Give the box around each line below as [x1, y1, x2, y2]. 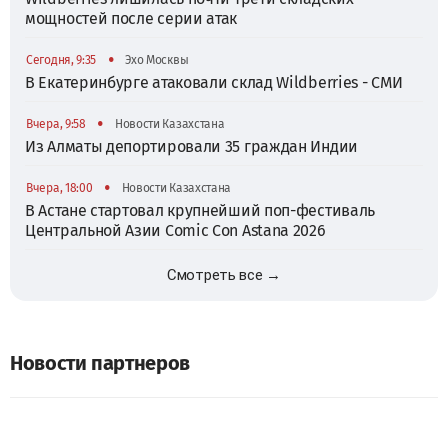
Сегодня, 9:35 [26, 52, 97, 67]
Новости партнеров [10, 350, 190, 375]
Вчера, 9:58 [26, 116, 86, 131]
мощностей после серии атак [25, 8, 238, 28]
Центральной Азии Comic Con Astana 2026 [25, 220, 326, 240]
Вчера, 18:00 [26, 180, 93, 195]
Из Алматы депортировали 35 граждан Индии [25, 136, 359, 156]
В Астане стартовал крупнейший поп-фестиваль [25, 200, 376, 220]
